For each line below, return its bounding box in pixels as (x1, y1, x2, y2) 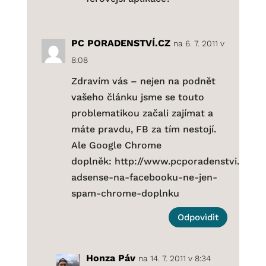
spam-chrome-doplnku (71, 188, 179, 199)
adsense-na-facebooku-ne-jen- (71, 172, 217, 183)
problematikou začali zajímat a (71, 107, 213, 119)
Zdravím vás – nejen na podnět (71, 75, 216, 87)
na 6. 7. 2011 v (173, 39, 224, 49)
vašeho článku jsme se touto (71, 91, 204, 103)
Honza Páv (85, 252, 135, 264)
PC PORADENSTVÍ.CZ (71, 37, 170, 49)
